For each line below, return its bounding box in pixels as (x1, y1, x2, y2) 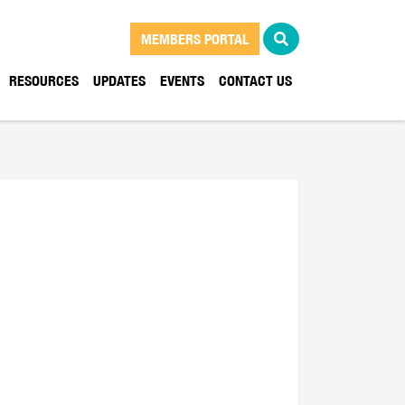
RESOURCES (9, 71, 79, 89)
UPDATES (93, 71, 146, 89)
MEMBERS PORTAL (141, 29, 249, 48)
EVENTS (160, 71, 204, 89)
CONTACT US (219, 71, 292, 89)
